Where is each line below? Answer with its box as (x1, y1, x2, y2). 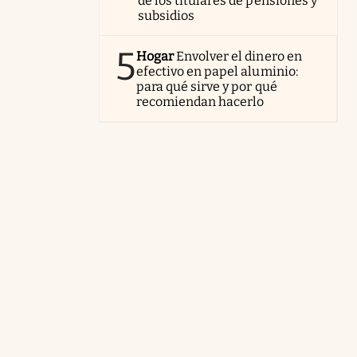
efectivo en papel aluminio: (136, 64, 298, 79)
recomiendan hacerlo (136, 94, 265, 109)
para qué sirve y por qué (136, 79, 277, 94)
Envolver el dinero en (176, 49, 302, 64)
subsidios (138, 8, 195, 23)
